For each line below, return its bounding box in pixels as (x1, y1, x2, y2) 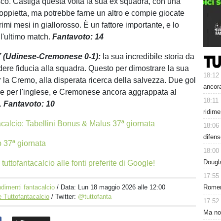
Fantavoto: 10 (3, 100, 55, 108)
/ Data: (57, 184, 78, 191)
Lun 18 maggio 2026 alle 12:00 (78, 184, 166, 191)
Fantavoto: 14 (52, 33, 104, 41)
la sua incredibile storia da (103, 52, 195, 61)
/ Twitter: (51, 193, 78, 200)
